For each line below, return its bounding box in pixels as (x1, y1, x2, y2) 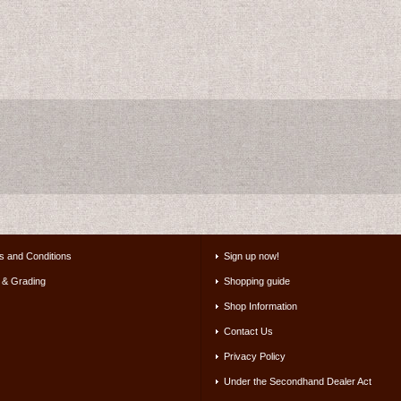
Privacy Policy (223, 351, 286, 363)
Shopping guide (223, 276, 290, 287)
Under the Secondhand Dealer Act (223, 376, 371, 388)
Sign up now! (223, 251, 279, 262)
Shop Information (223, 301, 297, 312)
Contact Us (223, 326, 273, 337)
